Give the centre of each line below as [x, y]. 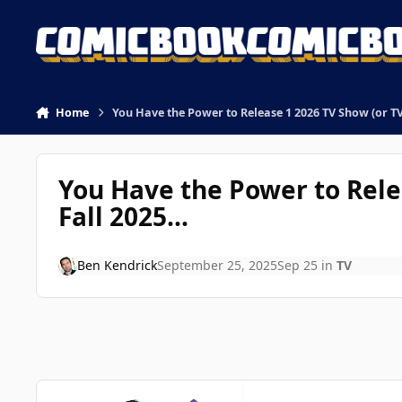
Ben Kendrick [117, 266]
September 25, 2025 [217, 266]
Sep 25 [297, 266]
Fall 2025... [123, 216]
